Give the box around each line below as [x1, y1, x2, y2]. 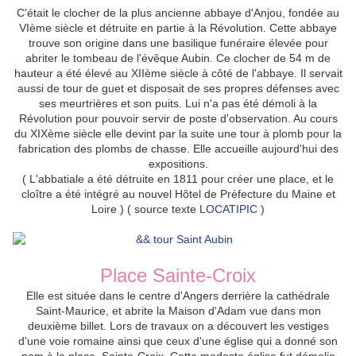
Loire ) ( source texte [91, 203, 199, 216]
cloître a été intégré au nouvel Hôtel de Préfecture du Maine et [21, 188, 335, 201]
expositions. [148, 157, 208, 171]
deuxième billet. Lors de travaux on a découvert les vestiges [27, 319, 329, 333]
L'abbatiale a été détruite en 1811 [29, 172, 198, 186]
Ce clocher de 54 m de [213, 52, 331, 65]
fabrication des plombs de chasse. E [17, 142, 200, 156]
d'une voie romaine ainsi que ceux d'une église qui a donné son [18, 335, 338, 348]
